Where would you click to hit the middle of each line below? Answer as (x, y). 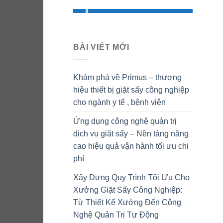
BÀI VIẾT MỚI (101, 47)
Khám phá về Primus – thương (127, 77)
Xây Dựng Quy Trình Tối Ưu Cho (131, 177)
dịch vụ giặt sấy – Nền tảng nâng (131, 133)
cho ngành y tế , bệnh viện (119, 102)
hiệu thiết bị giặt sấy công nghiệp (131, 90)
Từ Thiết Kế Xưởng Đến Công (127, 202)
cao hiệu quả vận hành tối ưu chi (131, 146)
